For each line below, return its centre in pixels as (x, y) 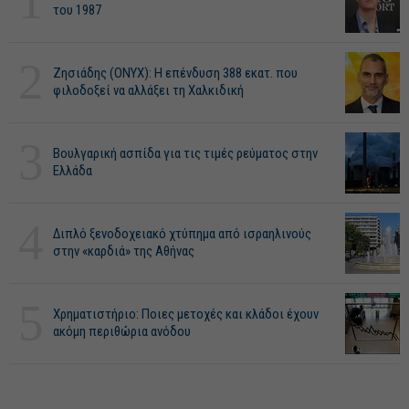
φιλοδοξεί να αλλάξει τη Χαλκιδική (148, 90)
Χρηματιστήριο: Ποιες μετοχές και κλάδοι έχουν (186, 314)
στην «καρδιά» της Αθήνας (124, 251)
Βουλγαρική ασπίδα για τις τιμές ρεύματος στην (185, 153)
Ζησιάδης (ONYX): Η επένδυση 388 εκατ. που (175, 73)
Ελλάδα (73, 171)
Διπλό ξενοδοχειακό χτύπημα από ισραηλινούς (182, 234)
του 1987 (77, 10)
